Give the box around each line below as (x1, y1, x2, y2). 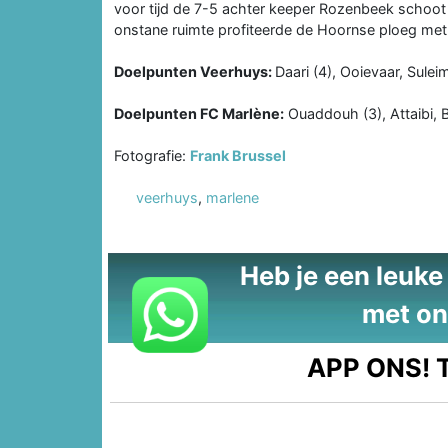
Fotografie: (114, 146, 190, 164)
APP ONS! (307, 351, 431, 383)
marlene (206, 188, 259, 206)
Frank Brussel (190, 146, 286, 164)
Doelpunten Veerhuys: (114, 62, 275, 80)
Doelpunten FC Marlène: (114, 104, 284, 122)
